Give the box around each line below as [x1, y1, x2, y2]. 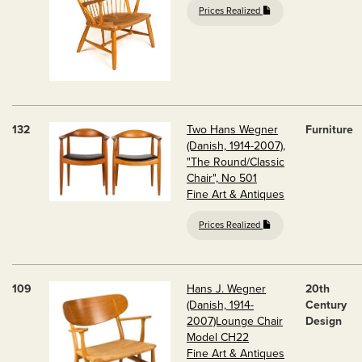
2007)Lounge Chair [187, 314, 283, 328]
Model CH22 [187, 330, 249, 344]
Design [305, 314, 342, 328]
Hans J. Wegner [187, 282, 266, 296]
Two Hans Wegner [187, 123, 278, 137]
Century [305, 298, 347, 312]
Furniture [305, 123, 353, 137]
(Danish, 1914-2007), [187, 139, 285, 153]
